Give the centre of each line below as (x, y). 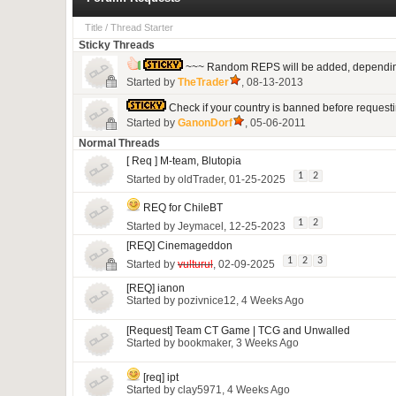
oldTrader (201, 179)
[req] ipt (161, 377)
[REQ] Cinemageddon (179, 246)
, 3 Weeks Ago (265, 343)
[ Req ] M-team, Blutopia (184, 161)
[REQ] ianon (156, 288)
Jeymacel (201, 226)
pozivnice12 (207, 301)
